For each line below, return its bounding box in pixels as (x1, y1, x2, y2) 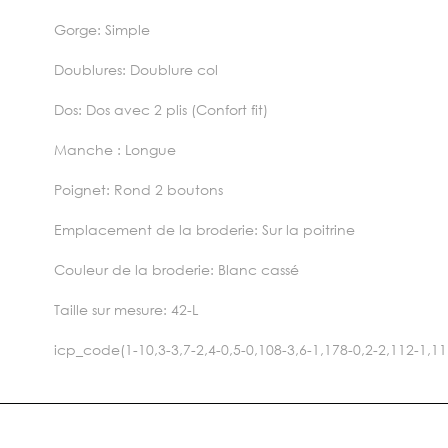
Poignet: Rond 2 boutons (54, 179, 224, 199)
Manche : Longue (54, 139, 177, 159)
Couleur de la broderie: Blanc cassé (54, 259, 300, 279)
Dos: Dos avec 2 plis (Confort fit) (54, 99, 269, 119)
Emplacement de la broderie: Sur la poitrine (54, 219, 356, 239)
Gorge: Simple (54, 19, 151, 39)
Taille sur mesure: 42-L (54, 299, 199, 319)
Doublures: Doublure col (54, 59, 219, 79)
